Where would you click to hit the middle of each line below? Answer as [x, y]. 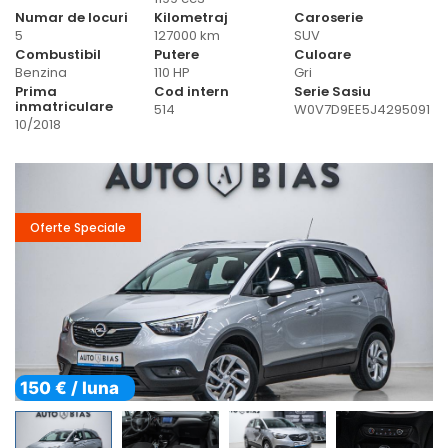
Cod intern [192, 91]
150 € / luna [69, 387]
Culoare [322, 54]
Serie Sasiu [332, 91]
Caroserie [328, 17]
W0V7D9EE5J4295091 [361, 109]
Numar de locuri [71, 17]
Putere [177, 54]
